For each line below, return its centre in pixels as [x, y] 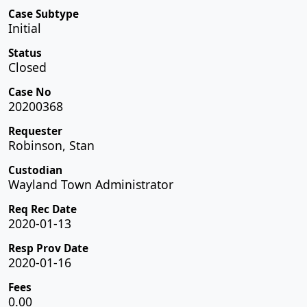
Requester [35, 131]
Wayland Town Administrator [91, 184]
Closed [27, 67]
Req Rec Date [42, 209]
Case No [30, 92]
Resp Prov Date [48, 248]
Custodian [35, 170]
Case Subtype [44, 14]
